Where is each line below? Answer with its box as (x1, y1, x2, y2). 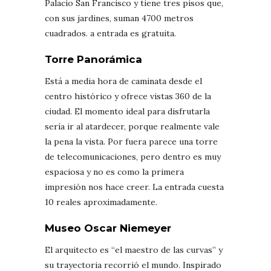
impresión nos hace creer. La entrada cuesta (45, 181, 224, 192)
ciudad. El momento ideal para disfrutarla (45, 105, 210, 117)
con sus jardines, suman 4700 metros (45, 12, 194, 24)
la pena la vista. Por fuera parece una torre (45, 135, 218, 147)
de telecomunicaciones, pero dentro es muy (45, 151, 221, 162)
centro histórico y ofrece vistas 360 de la (45, 90, 211, 102)
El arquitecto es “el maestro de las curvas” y (45, 244, 223, 255)
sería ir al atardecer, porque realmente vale (45, 120, 220, 132)
